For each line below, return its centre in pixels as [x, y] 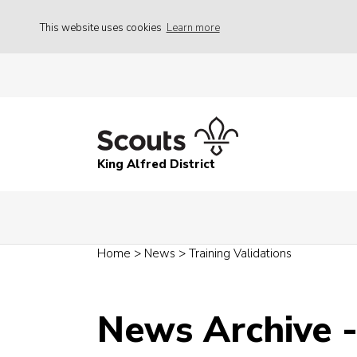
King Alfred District [156, 165]
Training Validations [240, 254]
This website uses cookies [102, 27]
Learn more [193, 27]
